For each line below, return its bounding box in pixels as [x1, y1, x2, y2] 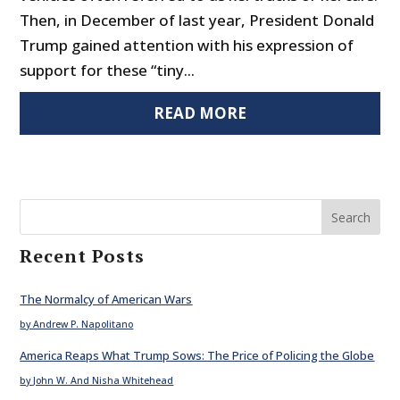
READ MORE [154, 103, 246, 124]
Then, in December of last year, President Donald [20, 10, 375, 31]
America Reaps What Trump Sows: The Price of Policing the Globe [20, 346, 375, 363]
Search [330, 208, 371, 226]
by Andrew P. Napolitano [20, 318, 134, 331]
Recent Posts [20, 244, 146, 269]
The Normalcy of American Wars [20, 291, 193, 308]
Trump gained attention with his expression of [20, 35, 354, 56]
